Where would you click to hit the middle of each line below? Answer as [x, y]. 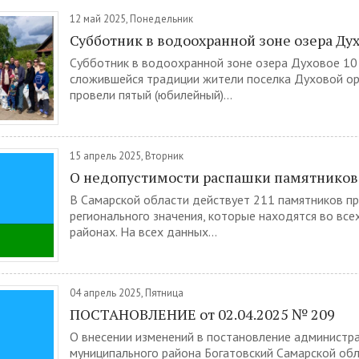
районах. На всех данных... [143, 232]
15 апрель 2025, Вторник [127, 156]
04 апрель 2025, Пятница [127, 293]
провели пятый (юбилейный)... [151, 95]
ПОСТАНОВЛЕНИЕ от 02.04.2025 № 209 [202, 314]
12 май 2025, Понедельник [131, 19]
